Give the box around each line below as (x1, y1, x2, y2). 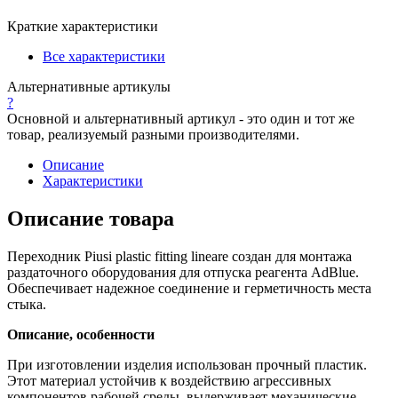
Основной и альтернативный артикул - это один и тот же (7, 110, 354, 126)
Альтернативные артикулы (7, 78, 171, 94)
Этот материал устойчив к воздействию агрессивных (7, 372, 331, 388)
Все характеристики (43, 48, 165, 64)
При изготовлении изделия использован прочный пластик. (7, 356, 367, 372)
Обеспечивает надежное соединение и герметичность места (7, 280, 371, 296)
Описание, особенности (7, 326, 155, 342)
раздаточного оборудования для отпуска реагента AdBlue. (7, 264, 359, 280)
